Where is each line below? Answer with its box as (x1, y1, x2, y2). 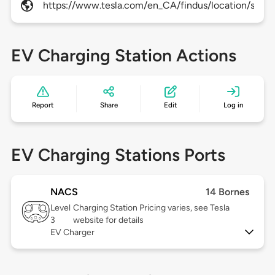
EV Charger (50, 227, 95, 238)
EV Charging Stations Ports (10, 144, 225, 166)
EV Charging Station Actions (10, 45, 236, 66)
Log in (223, 101, 243, 110)
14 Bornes (206, 186, 250, 198)
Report (32, 101, 54, 110)
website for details (73, 215, 144, 226)
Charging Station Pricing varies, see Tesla (73, 203, 230, 214)
